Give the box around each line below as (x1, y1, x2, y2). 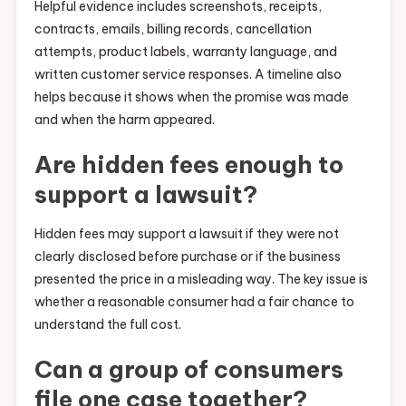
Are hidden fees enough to (34, 150, 343, 180)
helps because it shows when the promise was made (34, 89, 349, 106)
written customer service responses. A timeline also (34, 66, 342, 83)
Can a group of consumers (34, 354, 343, 385)
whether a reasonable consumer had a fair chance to (34, 294, 354, 311)
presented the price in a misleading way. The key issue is (34, 271, 368, 288)
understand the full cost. (34, 316, 181, 333)
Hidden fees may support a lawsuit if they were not (34, 226, 339, 243)
